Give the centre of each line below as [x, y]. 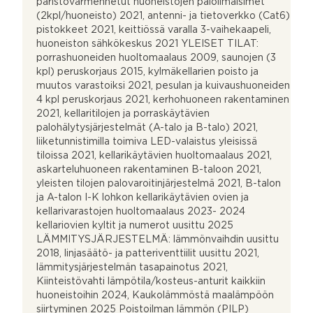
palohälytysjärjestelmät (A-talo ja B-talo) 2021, [147, 128]
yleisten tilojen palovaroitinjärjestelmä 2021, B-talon [159, 183]
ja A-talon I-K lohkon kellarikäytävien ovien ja [143, 197]
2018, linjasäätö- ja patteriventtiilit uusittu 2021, [148, 253]
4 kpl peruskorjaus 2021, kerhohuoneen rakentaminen [163, 100]
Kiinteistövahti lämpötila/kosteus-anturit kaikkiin [151, 281]
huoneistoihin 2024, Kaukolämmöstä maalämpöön [155, 295]
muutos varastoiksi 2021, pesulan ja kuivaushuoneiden [163, 86]
